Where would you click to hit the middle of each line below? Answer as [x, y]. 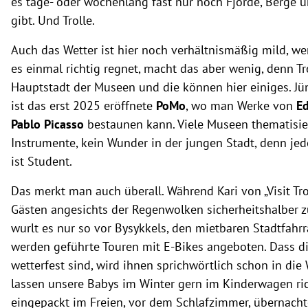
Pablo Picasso [47, 124]
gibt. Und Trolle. [53, 20]
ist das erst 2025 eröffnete [84, 106]
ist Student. [42, 161]
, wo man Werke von [241, 106]
